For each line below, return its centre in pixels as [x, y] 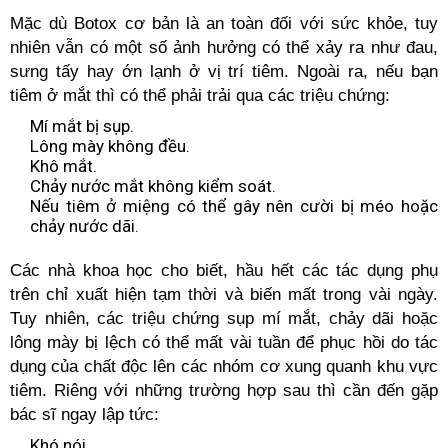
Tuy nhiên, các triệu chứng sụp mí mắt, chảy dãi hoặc [224, 318]
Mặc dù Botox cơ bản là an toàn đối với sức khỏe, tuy [224, 23]
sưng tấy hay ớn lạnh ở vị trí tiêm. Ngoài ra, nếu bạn [224, 71]
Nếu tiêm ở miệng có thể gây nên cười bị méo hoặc [234, 206]
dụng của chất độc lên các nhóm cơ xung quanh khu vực [224, 366]
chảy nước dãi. [84, 226]
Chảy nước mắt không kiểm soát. [153, 186]
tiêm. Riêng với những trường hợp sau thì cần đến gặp [224, 390]
